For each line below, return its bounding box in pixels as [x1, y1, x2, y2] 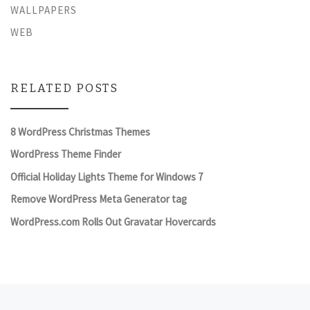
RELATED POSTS [10, 81, 118, 95]
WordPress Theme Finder [10, 147, 121, 161]
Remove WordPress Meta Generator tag [10, 192, 187, 206]
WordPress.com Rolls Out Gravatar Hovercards [10, 215, 216, 228]
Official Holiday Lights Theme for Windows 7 [10, 170, 203, 183]
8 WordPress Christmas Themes [10, 125, 150, 138]
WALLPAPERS [10, 3, 77, 17]
